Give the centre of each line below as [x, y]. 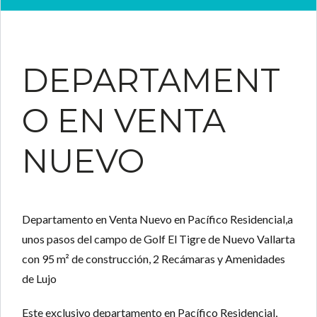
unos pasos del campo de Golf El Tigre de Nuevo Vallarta [158, 239]
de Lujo [39, 279]
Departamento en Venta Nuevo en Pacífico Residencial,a [157, 219]
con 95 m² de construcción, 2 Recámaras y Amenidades [154, 259]
